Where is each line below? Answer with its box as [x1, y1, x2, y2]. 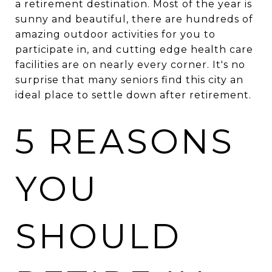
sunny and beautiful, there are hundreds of [15, 13, 253, 25]
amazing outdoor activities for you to [15, 29, 216, 40]
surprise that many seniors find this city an [15, 74, 243, 86]
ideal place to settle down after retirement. [15, 89, 251, 101]
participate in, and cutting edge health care [15, 44, 253, 55]
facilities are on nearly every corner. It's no [15, 59, 245, 70]
